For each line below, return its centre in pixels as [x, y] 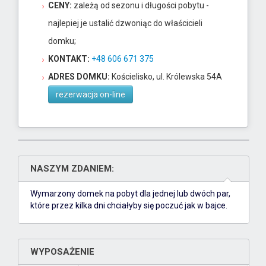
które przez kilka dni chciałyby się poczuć [107, 206]
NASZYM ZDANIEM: [72, 169]
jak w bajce [205, 206]
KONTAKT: [69, 59]
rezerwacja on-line [91, 95]
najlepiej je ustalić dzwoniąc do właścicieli [125, 23]
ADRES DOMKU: [79, 77]
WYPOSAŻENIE [62, 252]
